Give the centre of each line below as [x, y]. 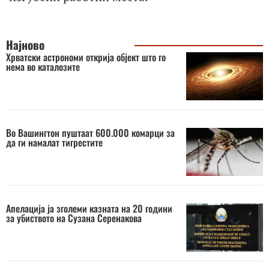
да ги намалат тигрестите [54, 142]
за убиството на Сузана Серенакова [74, 218]
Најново [25, 44]
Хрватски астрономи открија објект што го [86, 57]
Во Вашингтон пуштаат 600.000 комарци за [90, 132]
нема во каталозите [43, 66]
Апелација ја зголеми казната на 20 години [89, 208]
